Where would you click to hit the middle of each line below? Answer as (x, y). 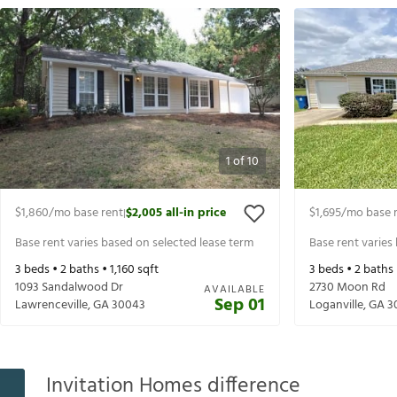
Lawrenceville (51, 306)
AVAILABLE (234, 290)
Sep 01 (240, 306)
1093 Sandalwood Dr (69, 288)
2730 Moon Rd (347, 288)
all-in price (196, 214)
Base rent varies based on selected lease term (134, 243)
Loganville (336, 306)
